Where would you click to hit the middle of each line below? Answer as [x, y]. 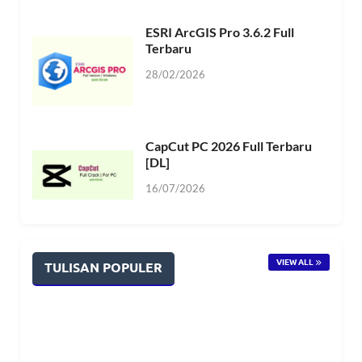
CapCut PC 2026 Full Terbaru [229, 146]
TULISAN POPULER [103, 267]
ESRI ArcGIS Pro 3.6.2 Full [220, 32]
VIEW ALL [295, 261]
